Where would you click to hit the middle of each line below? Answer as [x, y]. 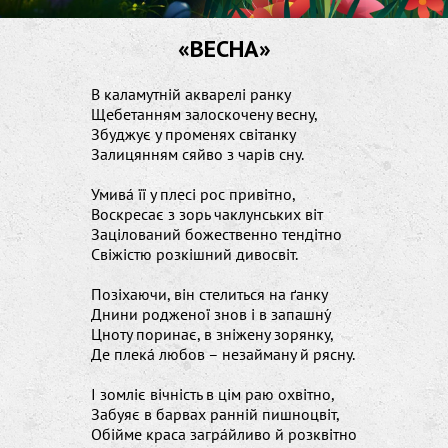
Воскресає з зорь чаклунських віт [207, 214]
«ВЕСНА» [224, 49]
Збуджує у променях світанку [193, 134]
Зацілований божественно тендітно [216, 234]
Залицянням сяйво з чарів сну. [197, 154]
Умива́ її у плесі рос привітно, [193, 194]
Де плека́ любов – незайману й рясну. [223, 354]
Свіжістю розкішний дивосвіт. [194, 254]
